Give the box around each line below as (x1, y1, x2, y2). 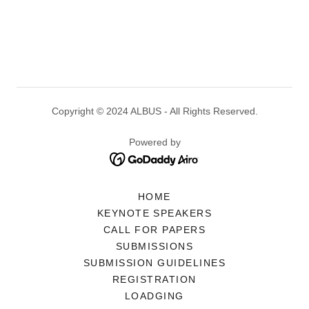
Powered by (128, 137, 181, 148)
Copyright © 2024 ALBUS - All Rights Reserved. (51, 106, 258, 117)
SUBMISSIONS (115, 241, 194, 252)
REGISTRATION (112, 274, 197, 286)
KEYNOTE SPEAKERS (97, 208, 212, 219)
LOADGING (125, 290, 184, 302)
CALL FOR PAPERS (103, 224, 206, 236)
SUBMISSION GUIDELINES (83, 257, 226, 269)
